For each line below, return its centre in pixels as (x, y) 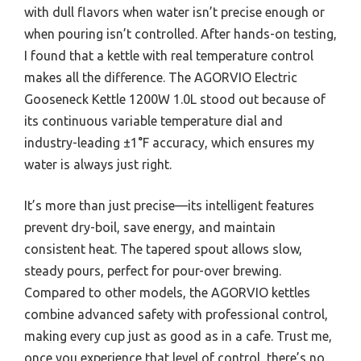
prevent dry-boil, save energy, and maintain (150, 228)
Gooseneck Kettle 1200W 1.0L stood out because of (175, 100)
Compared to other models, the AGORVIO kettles (167, 293)
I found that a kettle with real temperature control (169, 56)
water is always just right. (98, 165)
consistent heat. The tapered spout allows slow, (163, 249)
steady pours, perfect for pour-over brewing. (153, 271)
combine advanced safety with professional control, (176, 315)
